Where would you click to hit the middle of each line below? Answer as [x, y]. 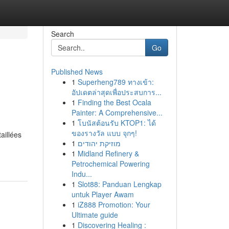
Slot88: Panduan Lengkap [119, 184]
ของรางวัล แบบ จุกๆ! [104, 133]
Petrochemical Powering [110, 164]
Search [62, 34]
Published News [77, 72]
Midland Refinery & [108, 153]
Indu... [82, 174]
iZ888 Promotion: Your [114, 204]
